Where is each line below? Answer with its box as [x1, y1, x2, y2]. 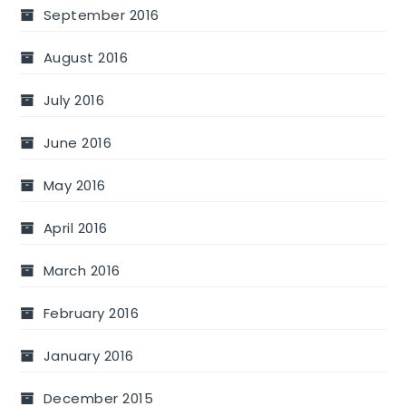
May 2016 [43, 176, 106, 196]
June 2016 [43, 133, 112, 153]
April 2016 [43, 218, 108, 238]
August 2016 [43, 48, 129, 68]
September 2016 [43, 5, 159, 25]
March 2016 [43, 261, 121, 281]
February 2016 [43, 304, 140, 324]
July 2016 [43, 91, 105, 111]
